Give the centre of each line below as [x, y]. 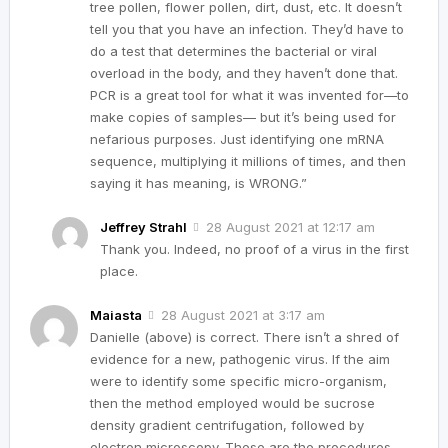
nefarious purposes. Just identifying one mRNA [237, 138]
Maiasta [116, 314]
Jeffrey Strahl [143, 226]
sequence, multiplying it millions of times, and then [248, 160]
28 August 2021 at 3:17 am [243, 314]
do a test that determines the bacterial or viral [233, 50]
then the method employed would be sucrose [232, 403]
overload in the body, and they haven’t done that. [244, 72]
